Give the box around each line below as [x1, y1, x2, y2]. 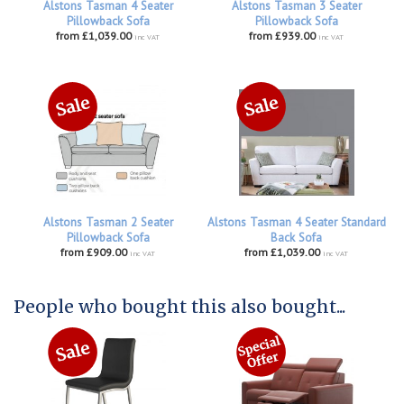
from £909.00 [60, 245, 127, 260]
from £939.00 [249, 29, 316, 43]
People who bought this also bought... [14, 296, 345, 318]
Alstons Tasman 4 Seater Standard [207, 215, 386, 231]
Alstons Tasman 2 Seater [42, 215, 173, 231]
